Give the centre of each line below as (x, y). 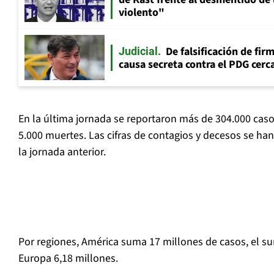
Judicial (138, 51)
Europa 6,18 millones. (68, 259)
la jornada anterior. (62, 152)
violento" (142, 13)
